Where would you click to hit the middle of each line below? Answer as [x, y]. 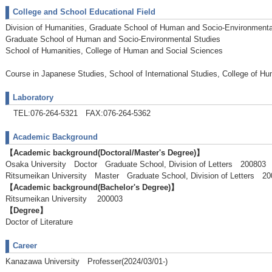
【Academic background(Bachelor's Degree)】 [92, 187]
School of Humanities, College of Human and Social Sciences [114, 50]
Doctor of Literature [39, 222]
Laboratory [33, 97]
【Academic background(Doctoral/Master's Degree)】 [105, 152]
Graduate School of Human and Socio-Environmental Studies [113, 39]
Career [25, 245]
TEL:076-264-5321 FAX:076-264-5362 [78, 113]
